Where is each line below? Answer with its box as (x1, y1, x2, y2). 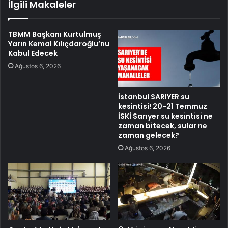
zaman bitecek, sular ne (118, 120, 207, 131)
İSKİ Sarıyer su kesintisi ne (118, 110, 213, 121)
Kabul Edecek (8, 48, 58, 59)
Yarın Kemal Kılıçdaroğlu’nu (8, 38, 109, 49)
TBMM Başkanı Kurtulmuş (8, 28, 101, 39)
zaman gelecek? (118, 130, 179, 140)
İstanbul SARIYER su (118, 91, 189, 102)
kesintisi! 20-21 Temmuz (118, 101, 207, 111)
